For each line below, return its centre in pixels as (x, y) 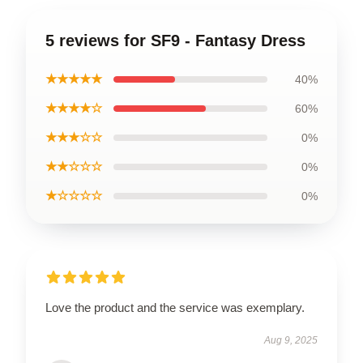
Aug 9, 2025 (291, 340)
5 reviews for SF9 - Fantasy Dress (175, 40)
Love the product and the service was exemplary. (175, 307)
